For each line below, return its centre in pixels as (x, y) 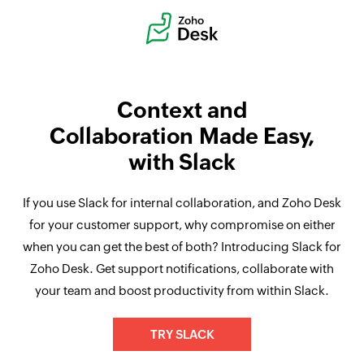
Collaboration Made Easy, (182, 136)
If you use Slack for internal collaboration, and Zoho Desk (182, 203)
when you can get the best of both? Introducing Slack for (182, 247)
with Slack (182, 162)
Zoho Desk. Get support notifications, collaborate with (182, 269)
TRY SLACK (182, 334)
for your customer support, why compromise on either (182, 225)
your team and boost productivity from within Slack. (182, 290)
